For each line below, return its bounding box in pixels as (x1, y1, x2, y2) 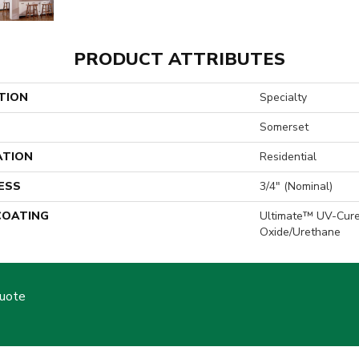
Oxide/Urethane (260, 224, 341, 240)
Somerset (260, 119, 309, 135)
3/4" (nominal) (260, 179, 333, 194)
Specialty (260, 90, 307, 105)
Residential (260, 149, 317, 164)
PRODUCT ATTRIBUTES (74, 47, 285, 71)
